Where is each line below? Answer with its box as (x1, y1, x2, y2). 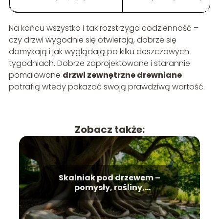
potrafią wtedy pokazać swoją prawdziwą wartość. (8, 81, 205, 92)
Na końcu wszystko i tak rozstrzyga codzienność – (8, 22, 198, 34)
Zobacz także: (74, 122, 145, 136)
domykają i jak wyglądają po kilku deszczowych (8, 45, 189, 57)
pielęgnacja (84, 191, 135, 203)
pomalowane (8, 69, 63, 81)
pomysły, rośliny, (74, 181, 145, 193)
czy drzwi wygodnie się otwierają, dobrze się (8, 34, 176, 45)
